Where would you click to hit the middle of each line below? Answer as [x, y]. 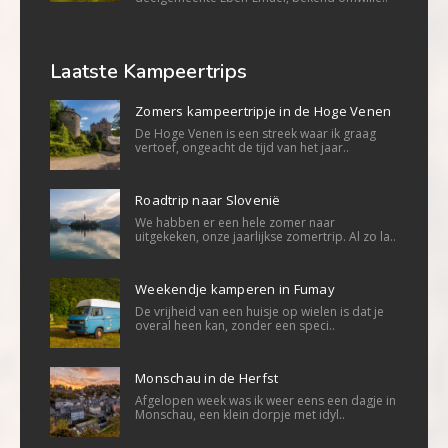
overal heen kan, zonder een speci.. [235, 325]
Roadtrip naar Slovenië [208, 199]
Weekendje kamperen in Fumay [235, 288]
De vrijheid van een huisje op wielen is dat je [259, 311]
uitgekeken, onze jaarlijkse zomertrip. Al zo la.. [265, 236]
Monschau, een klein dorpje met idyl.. [240, 414]
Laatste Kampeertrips [148, 71]
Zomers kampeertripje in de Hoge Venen [263, 110]
